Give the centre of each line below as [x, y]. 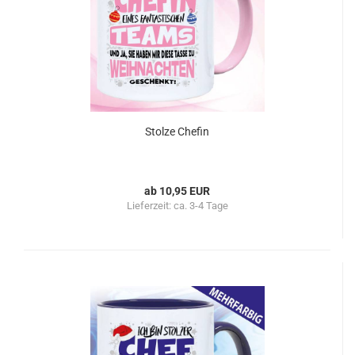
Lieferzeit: [150, 206]
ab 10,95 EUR [177, 191]
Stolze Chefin [177, 132]
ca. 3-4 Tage [200, 206]
